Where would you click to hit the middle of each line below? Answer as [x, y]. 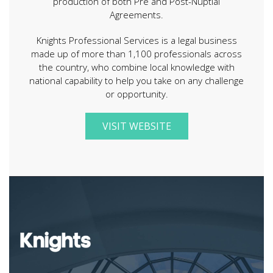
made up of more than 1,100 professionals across [136, 54]
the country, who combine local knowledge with [136, 67]
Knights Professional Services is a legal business [136, 40]
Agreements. [136, 15]
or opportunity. [136, 94]
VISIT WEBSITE [136, 126]
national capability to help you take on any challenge [136, 80]
